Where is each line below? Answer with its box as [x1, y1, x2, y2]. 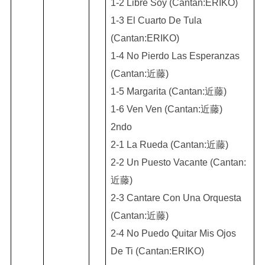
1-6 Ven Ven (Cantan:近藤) [110, 104, 222, 114]
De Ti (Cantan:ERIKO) [110, 246, 204, 256]
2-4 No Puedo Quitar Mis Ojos [110, 228, 236, 238]
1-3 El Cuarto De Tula [110, 15, 202, 25]
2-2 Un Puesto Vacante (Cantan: [110, 157, 246, 167]
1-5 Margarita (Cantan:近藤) [110, 86, 227, 96]
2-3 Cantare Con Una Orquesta [110, 193, 241, 203]
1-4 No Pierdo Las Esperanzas [110, 51, 240, 61]
